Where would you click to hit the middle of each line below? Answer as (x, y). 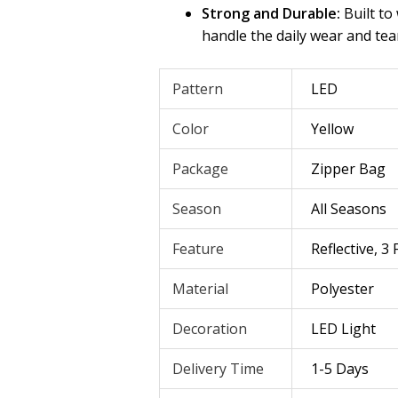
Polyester (343, 288)
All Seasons (349, 208)
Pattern (198, 88)
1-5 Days (340, 368)
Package (201, 168)
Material (201, 288)
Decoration (210, 328)
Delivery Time (219, 368)
